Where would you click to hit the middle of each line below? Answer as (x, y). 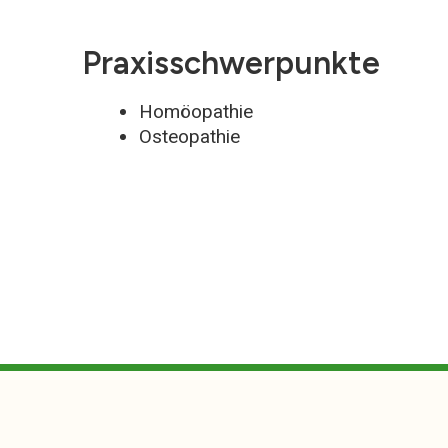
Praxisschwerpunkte (231, 62)
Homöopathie (196, 111)
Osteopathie (189, 136)
